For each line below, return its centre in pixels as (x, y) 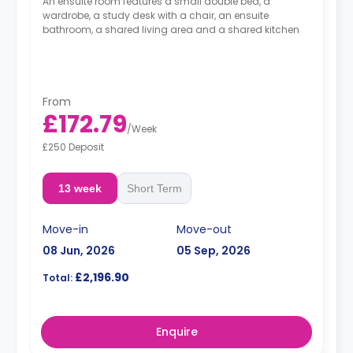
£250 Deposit (73, 147)
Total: (58, 277)
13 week (80, 188)
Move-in (65, 229)
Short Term (154, 188)
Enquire (176, 331)
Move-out (204, 229)
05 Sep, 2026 (214, 250)
